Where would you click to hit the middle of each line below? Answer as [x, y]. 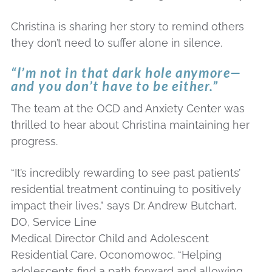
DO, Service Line [54, 222]
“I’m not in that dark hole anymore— [127, 72]
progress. [34, 141]
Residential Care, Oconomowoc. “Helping [116, 255]
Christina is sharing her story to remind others [127, 26]
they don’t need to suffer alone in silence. [117, 42]
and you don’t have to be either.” [115, 86]
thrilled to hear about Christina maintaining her [130, 124]
